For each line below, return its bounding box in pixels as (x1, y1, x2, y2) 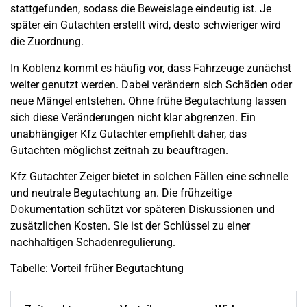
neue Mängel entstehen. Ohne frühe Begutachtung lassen (10, 94, 286, 108)
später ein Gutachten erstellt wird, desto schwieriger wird (10, 19, 281, 32)
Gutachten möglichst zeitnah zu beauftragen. (10, 143, 228, 157)
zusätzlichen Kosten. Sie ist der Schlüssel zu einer (10, 219, 250, 232)
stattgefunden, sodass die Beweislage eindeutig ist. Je (10, 2, 271, 16)
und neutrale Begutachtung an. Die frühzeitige (10, 186, 232, 199)
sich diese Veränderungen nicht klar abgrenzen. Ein (10, 110, 256, 124)
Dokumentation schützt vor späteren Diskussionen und (10, 202, 275, 216)
